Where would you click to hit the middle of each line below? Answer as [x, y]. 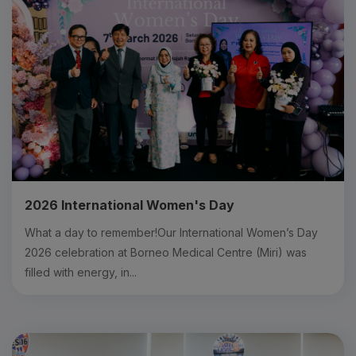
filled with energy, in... [81, 272]
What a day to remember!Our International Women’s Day [171, 232]
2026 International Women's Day [130, 205]
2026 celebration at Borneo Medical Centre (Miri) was [166, 252]
